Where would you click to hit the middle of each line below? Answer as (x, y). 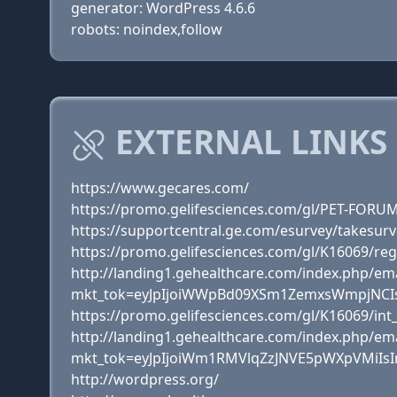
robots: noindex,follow (147, 29)
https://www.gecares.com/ (160, 188)
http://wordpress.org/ (145, 379)
